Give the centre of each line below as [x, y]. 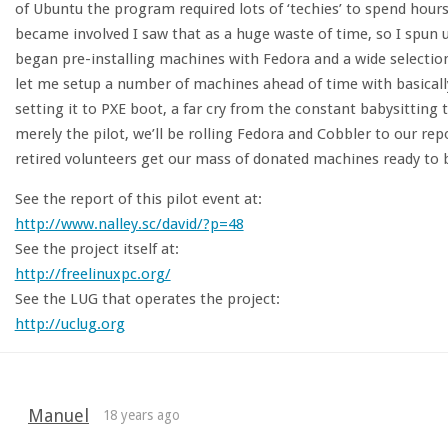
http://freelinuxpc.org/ [92, 274]
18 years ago [142, 415]
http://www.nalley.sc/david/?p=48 [129, 224]
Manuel [58, 416]
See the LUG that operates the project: [147, 299]
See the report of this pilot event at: [138, 199]
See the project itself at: [96, 249]
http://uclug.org [69, 324]
